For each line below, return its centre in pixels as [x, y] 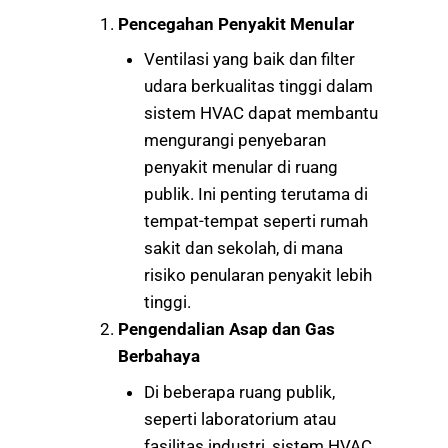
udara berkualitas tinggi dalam [258, 86]
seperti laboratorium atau [239, 418]
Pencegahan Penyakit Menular [236, 23]
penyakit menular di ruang [240, 167]
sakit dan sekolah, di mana [243, 248]
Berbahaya [159, 356]
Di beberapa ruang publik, [239, 391]
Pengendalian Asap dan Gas [226, 329]
